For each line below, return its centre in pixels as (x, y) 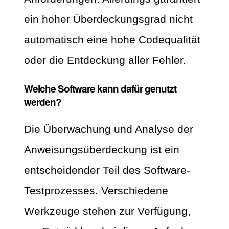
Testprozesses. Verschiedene (96, 190)
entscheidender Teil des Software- (107, 170)
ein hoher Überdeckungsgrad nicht (108, 19)
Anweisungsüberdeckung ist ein (102, 149)
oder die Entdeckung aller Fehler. (105, 60)
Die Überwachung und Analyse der (109, 129)
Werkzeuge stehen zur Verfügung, (107, 211)
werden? (43, 102)
